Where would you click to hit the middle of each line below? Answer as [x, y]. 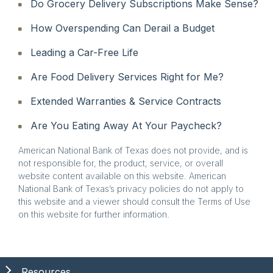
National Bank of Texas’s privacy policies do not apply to [131, 188]
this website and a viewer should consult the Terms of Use [134, 201]
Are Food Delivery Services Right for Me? [127, 76]
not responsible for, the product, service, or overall [121, 163]
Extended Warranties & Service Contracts [126, 101]
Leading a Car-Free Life [84, 52]
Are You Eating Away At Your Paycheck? [126, 125]
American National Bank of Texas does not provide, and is [133, 150]
